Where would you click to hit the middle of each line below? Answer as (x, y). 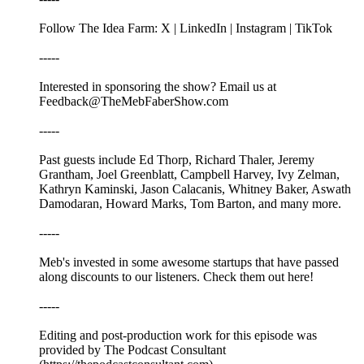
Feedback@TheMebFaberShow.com (134, 101)
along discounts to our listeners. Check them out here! (176, 276)
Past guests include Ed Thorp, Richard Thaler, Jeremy (177, 159)
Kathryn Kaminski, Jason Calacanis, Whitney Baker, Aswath (195, 188)
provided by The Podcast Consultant (132, 349)
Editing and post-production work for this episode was (178, 335)
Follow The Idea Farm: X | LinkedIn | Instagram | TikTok (186, 28)
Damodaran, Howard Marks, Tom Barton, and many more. (190, 203)
